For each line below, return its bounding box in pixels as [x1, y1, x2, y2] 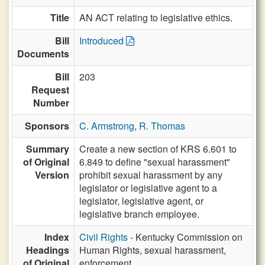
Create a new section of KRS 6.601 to [79, 142, 237, 156]
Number [33, 96, 69, 109]
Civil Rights [79, 230, 128, 244]
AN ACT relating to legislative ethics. [79, 11, 232, 24]
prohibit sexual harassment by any [79, 168, 222, 182]
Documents [17, 47, 69, 60]
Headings [26, 243, 69, 257]
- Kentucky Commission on [128, 230, 243, 244]
